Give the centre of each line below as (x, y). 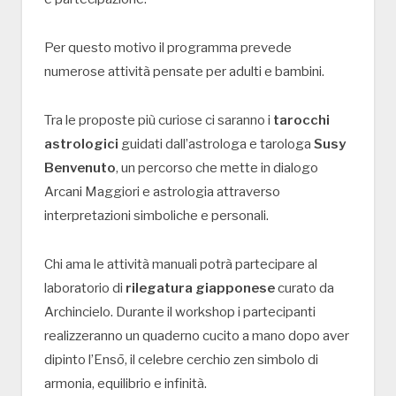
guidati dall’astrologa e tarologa (216, 144)
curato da (305, 288)
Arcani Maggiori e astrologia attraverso (162, 191)
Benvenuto (80, 168)
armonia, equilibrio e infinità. (126, 383)
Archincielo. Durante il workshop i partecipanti (180, 312)
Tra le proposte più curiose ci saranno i (159, 120)
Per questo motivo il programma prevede (168, 47)
